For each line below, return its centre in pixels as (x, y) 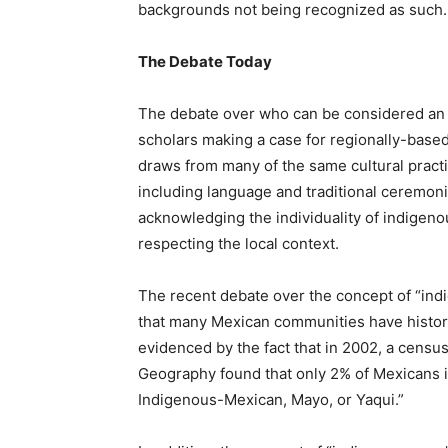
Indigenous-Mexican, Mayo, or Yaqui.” (271, 399)
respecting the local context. (238, 243)
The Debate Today (205, 61)
